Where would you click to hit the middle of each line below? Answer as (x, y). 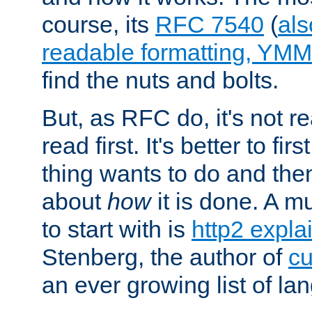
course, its (99, 24)
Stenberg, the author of (165, 257)
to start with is (117, 229)
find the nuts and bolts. (160, 80)
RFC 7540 (210, 24)
